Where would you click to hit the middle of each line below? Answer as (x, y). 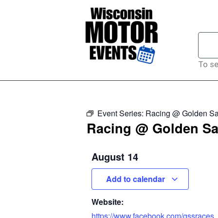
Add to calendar (136, 179)
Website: (108, 202)
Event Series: (121, 113)
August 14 (115, 156)
